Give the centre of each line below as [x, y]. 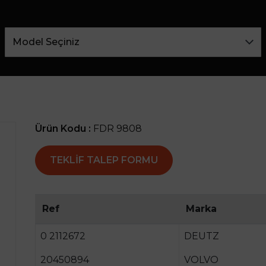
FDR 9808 [118, 129]
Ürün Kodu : [64, 129]
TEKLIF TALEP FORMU [104, 160]
